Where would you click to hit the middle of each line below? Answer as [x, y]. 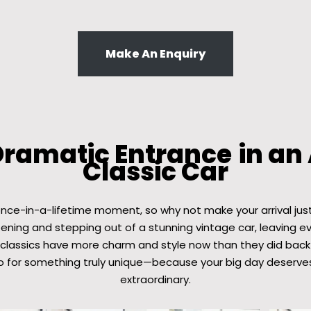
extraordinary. [155, 279]
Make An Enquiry [155, 53]
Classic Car [155, 171]
